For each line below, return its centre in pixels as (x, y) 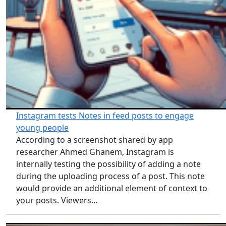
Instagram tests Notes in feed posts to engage (105, 116)
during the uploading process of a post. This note (110, 176)
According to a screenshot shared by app (95, 140)
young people (42, 128)
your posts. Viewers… (57, 201)
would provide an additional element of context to (112, 188)
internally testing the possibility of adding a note (108, 164)
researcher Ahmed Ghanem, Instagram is (95, 152)
